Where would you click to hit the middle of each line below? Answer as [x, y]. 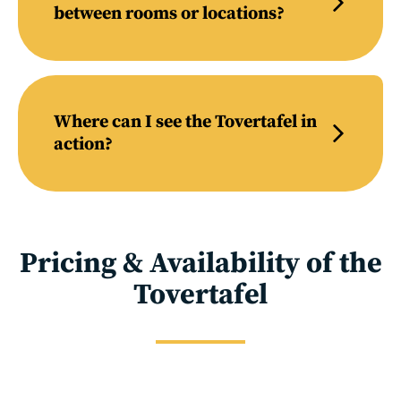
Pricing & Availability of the [200, 264]
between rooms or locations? [169, 14]
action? [83, 145]
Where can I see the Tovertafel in [185, 122]
